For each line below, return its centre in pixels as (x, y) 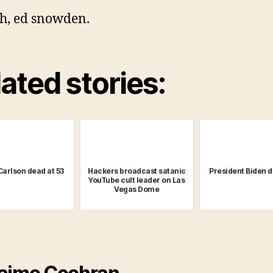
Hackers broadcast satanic (137, 171)
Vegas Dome (137, 190)
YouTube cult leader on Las (137, 180)
